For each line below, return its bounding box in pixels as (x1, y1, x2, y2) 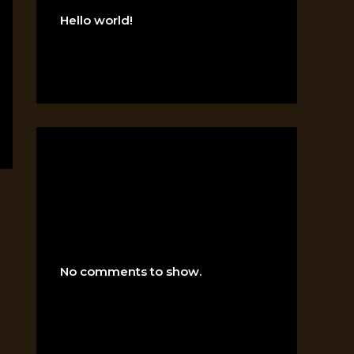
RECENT (60, 199, 160, 228)
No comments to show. (60, 264, 201, 279)
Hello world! (60, 13, 133, 28)
